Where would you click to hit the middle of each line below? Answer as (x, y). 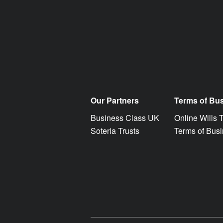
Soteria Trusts (115, 130)
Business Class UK (125, 117)
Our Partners (115, 100)
